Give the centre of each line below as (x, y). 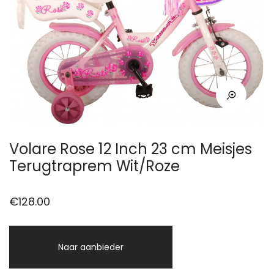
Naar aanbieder (91, 247)
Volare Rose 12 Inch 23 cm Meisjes (131, 149)
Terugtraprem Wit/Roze (94, 166)
